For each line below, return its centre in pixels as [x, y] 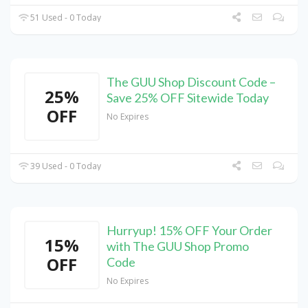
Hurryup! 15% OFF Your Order [189, 231]
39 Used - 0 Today [65, 166]
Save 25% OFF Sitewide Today [188, 98]
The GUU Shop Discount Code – [191, 82]
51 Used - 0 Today [65, 18]
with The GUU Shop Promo [178, 246]
